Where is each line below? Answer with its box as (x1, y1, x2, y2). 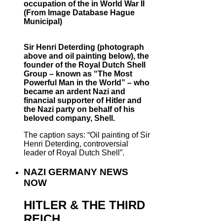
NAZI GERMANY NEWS (24, 166, 128, 177)
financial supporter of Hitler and (24, 96, 142, 105)
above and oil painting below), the (24, 52, 149, 61)
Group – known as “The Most (24, 70, 132, 78)
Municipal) (24, 17, 62, 26)
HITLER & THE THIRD (24, 198, 145, 212)
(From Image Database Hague (24, 8, 135, 17)
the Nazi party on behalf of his (24, 105, 135, 114)
